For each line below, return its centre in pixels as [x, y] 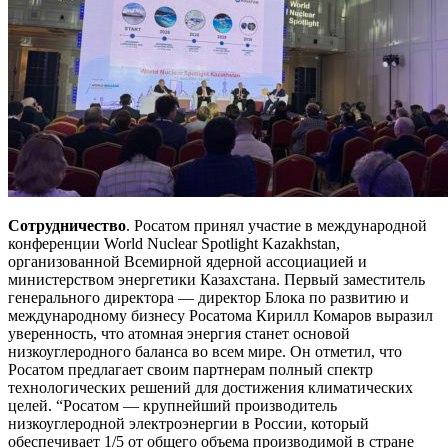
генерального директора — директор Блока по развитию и [208, 298]
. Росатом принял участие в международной [276, 226]
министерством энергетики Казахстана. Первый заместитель [216, 280]
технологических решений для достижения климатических [210, 388]
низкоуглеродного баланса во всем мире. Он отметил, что [207, 352]
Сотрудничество [67, 226]
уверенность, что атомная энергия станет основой [179, 334]
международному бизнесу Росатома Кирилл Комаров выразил [220, 316]
